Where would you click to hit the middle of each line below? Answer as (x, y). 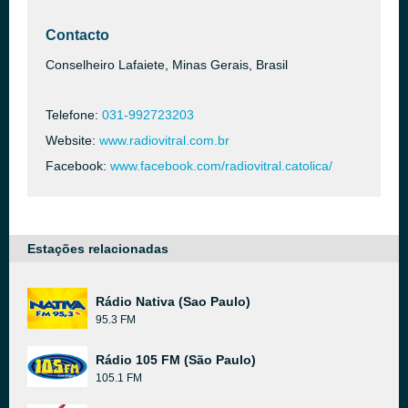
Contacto (77, 35)
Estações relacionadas (98, 249)
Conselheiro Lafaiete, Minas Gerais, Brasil (167, 65)
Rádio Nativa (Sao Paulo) (173, 301)
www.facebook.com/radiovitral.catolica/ (221, 166)
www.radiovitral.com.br (164, 140)
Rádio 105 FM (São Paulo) (176, 360)
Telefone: (74, 115)
